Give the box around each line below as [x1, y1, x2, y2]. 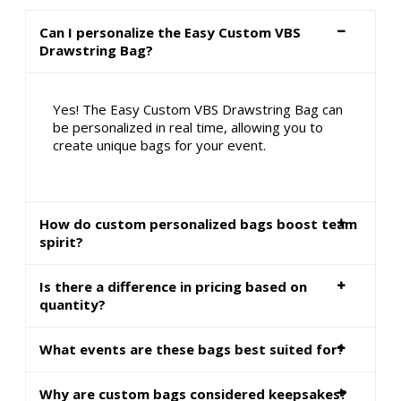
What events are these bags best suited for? [39, 340, 345, 359]
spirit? [39, 233, 83, 252]
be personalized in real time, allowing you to [53, 118, 324, 137]
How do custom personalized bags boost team [39, 215, 357, 234]
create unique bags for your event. [53, 136, 267, 155]
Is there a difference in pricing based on [39, 277, 307, 296]
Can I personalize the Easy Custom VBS [39, 23, 301, 41]
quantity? [39, 295, 106, 314]
